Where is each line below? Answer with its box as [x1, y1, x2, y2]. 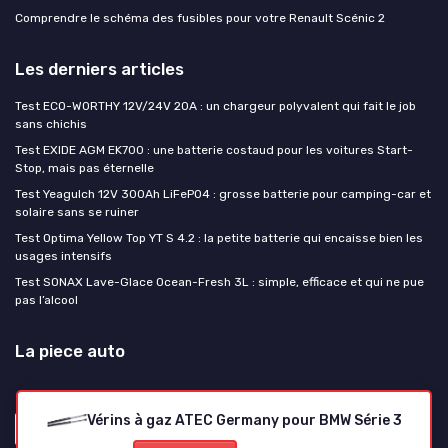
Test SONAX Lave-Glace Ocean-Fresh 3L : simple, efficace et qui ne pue [15, 275, 424, 290]
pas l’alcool [15, 293, 78, 308]
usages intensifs [15, 249, 112, 264]
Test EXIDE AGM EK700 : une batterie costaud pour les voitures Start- [15, 143, 413, 158]
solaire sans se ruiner [15, 205, 139, 220]
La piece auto [15, 341, 125, 362]
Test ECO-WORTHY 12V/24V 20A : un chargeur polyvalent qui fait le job [15, 99, 416, 114]
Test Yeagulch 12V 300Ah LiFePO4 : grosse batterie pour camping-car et [15, 187, 431, 202]
